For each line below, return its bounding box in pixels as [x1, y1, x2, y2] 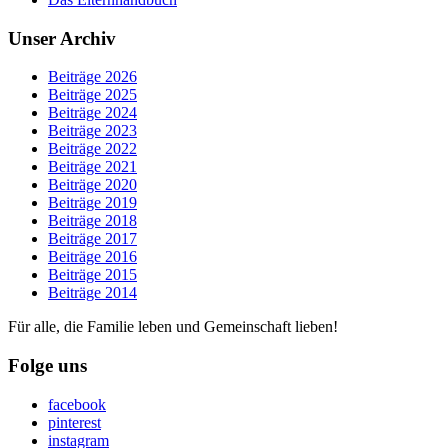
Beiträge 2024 [48, 104, 137, 122]
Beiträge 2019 [48, 194, 137, 212]
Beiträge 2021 [48, 158, 137, 176]
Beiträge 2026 [48, 68, 137, 86]
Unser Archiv [8, 27, 116, 49]
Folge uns [8, 354, 87, 376]
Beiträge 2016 [48, 248, 137, 266]
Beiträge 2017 [48, 230, 137, 248]
